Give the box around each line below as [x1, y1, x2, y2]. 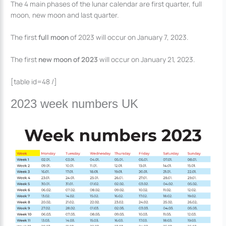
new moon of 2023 [38, 54, 98, 64]
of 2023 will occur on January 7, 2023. [69, 32, 189, 42]
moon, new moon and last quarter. [11, 10, 119, 20]
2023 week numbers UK [11, 96, 139, 110]
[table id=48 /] [11, 76, 58, 86]
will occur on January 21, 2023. [98, 54, 195, 64]
